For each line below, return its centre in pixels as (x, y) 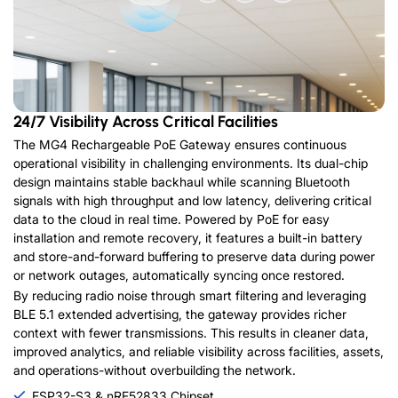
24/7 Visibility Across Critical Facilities (146, 121)
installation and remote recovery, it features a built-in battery (188, 237)
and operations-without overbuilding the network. (155, 370)
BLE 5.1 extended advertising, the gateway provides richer (180, 314)
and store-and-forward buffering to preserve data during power (194, 256)
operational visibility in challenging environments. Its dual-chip (191, 163)
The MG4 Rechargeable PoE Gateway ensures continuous (180, 144)
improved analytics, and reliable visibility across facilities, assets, (199, 351)
